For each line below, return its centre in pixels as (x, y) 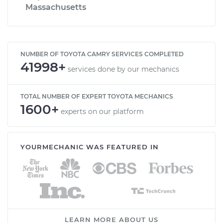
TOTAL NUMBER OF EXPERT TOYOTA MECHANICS (97, 96)
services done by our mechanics (123, 69)
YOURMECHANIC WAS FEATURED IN (90, 147)
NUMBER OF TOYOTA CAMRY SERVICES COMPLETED (102, 54)
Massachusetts (56, 7)
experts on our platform (102, 111)
